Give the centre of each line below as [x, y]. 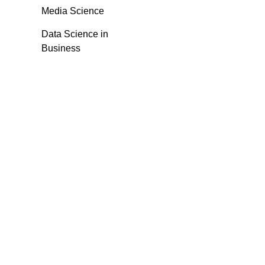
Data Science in [75, 34]
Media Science [73, 11]
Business [61, 49]
